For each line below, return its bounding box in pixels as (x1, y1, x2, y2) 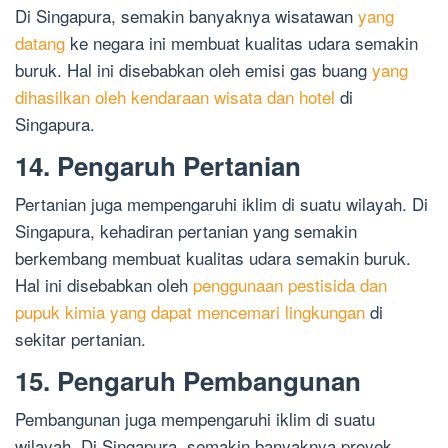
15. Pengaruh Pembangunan (15, 362, 361, 400)
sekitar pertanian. (15, 326, 146, 352)
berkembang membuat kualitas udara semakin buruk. (15, 245, 411, 271)
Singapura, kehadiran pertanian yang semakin (15, 218, 357, 244)
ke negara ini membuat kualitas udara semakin (65, 30, 418, 56)
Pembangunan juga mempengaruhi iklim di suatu (15, 406, 375, 432)
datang (15, 30, 65, 56)
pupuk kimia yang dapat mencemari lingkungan (15, 299, 365, 325)
